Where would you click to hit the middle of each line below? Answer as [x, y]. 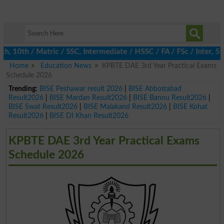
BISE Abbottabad [155, 88]
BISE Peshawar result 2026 [81, 88]
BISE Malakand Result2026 [125, 106]
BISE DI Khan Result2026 [89, 115]
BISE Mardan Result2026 [88, 97]
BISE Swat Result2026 [43, 106]
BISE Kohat [190, 106]
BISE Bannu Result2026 [169, 97]
